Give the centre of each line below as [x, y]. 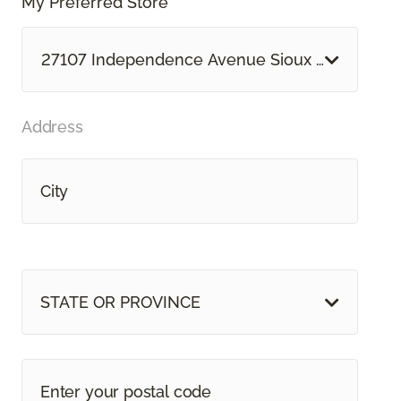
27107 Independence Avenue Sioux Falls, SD [211, 60]
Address [52, 127]
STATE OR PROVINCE [120, 303]
